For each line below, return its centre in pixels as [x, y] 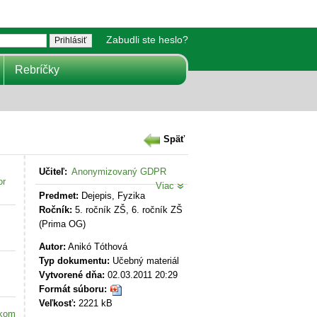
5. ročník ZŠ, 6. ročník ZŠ [127, 210]
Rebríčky [37, 69]
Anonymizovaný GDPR [119, 172]
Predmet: [59, 196]
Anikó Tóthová [97, 247]
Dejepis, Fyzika [112, 196]
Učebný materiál [144, 261]
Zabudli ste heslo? [147, 40]
